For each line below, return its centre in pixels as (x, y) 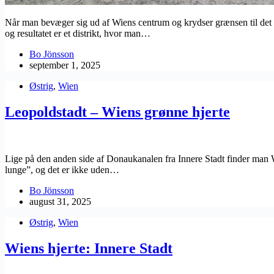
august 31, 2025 (60, 202)
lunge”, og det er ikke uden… (62, 170)
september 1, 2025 (65, 65)
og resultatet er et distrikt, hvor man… (78, 34)
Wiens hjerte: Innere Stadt (89, 248)
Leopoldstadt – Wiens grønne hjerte (117, 112)
